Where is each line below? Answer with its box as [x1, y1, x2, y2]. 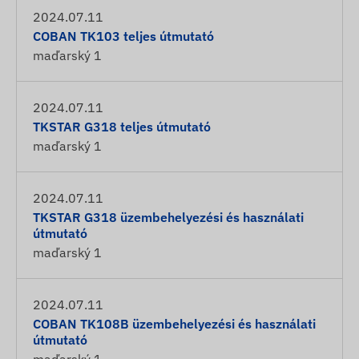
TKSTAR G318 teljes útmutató [33, 119, 211, 135]
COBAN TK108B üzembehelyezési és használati [33, 316, 316, 332]
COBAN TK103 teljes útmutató [33, 28, 214, 44]
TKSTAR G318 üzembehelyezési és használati [33, 209, 304, 225]
